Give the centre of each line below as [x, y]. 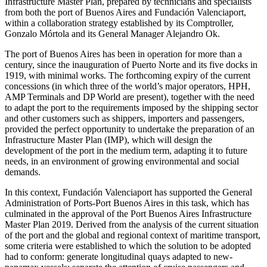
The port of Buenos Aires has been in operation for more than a [123, 54]
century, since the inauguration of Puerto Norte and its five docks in [131, 64]
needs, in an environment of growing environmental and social [122, 161]
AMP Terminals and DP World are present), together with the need [130, 97]
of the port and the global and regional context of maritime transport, [133, 235]
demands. [23, 172]
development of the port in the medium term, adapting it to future [126, 150]
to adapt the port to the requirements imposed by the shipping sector [131, 107]
